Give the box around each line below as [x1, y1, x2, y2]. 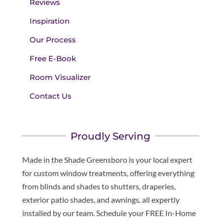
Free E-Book [29, 53, 76, 63]
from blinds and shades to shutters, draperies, [22, 181, 176, 191]
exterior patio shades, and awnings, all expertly [22, 194, 180, 204]
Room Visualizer [29, 72, 91, 82]
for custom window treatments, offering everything [22, 168, 194, 178]
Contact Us [29, 91, 72, 101]
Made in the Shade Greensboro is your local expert [22, 154, 192, 164]
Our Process [29, 35, 76, 44]
